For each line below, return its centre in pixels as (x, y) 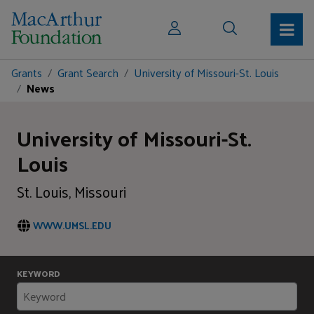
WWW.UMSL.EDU (72, 225)
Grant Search (88, 73)
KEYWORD (39, 274)
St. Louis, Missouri (71, 191)
